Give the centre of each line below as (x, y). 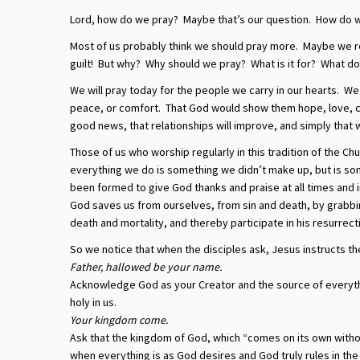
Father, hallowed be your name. (146, 267)
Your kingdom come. (119, 320)
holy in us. (93, 302)
